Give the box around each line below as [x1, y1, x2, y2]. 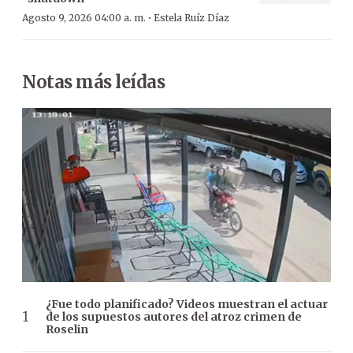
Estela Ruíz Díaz [154, 12, 229, 24]
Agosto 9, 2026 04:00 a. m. [22, 12, 146, 24]
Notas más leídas [22, 71, 165, 93]
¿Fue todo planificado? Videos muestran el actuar [46, 296, 328, 311]
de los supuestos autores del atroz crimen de [46, 309, 302, 324]
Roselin [46, 321, 88, 336]
